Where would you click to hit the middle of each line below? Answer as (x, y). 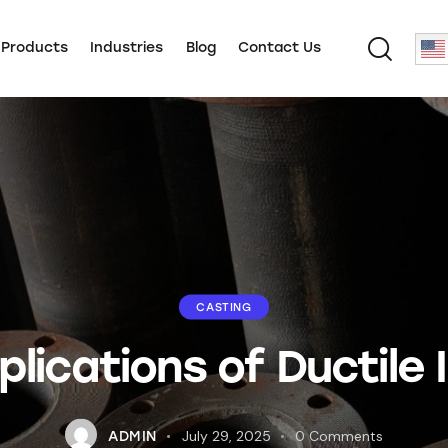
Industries (127, 47)
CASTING (224, 307)
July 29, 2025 (226, 435)
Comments (346, 435)
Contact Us (280, 47)
